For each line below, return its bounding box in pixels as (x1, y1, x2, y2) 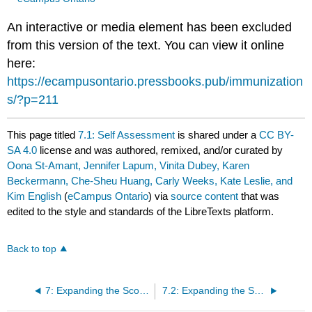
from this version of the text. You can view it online (7, 38, 285, 52)
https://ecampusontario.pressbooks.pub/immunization (7, 74, 304, 88)
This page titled (7, 128, 79, 141)
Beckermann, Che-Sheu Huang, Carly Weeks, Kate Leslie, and (7, 174, 293, 187)
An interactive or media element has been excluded (7, 19, 292, 34)
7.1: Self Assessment (78, 128, 175, 141)
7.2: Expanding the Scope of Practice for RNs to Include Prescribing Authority (253, 285, 264, 296)
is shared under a (175, 128, 260, 141)
